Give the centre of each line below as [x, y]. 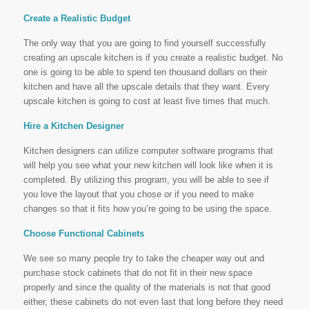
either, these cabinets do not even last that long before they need [153, 302]
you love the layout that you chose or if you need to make [138, 194]
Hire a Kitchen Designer [73, 126]
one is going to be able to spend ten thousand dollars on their [145, 72]
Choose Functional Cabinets [83, 233]
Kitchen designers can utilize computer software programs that [148, 151]
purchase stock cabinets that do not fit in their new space [138, 273]
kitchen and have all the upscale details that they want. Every [146, 87]
